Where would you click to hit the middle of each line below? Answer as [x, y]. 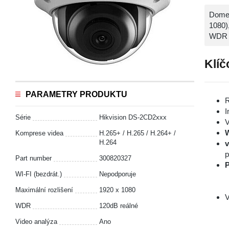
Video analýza [36, 222]
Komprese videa [39, 133]
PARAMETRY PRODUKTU [76, 94]
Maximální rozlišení [44, 190]
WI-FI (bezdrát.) [39, 174]
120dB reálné [119, 206]
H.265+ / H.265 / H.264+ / [138, 133]
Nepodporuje [118, 174]
